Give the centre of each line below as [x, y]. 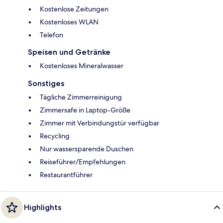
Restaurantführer [66, 174]
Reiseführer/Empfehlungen [83, 162]
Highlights [43, 207]
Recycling [55, 136]
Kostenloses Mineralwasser [82, 65]
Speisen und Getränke [69, 52]
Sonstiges [46, 83]
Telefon [52, 35]
